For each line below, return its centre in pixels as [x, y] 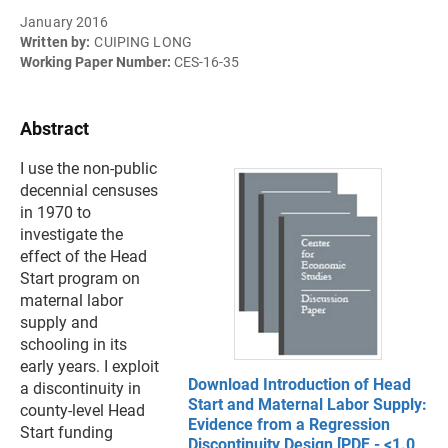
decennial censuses [89, 190]
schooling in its [73, 344]
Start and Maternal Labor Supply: [307, 404]
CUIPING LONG [143, 42]
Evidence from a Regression [289, 424]
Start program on [80, 278]
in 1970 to [55, 212]
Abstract [54, 128]
